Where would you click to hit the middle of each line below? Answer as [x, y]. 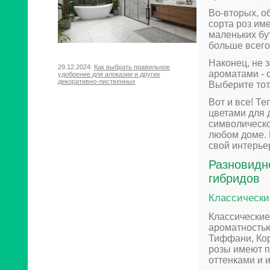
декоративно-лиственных [97, 82]
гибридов [234, 178]
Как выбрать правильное [132, 67]
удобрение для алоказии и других [109, 74]
